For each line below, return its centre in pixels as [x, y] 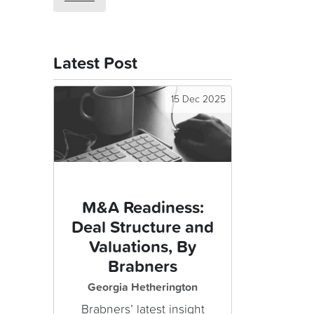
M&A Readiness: [143, 209]
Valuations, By [143, 248]
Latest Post [95, 64]
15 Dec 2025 [198, 100]
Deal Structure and [143, 228]
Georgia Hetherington [143, 288]
